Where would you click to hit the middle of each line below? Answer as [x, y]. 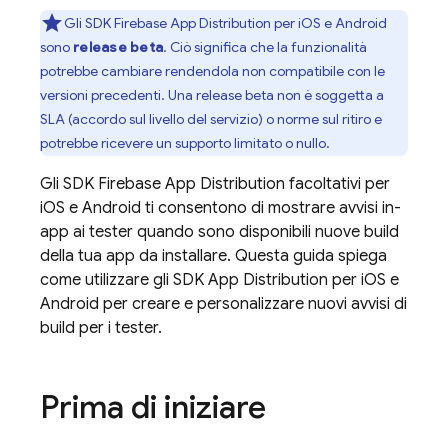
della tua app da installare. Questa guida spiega [213, 256]
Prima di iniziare [153, 407]
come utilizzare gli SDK [124, 280]
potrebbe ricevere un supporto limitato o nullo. [185, 143]
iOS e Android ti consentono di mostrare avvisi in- [220, 208]
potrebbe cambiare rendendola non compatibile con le [212, 71]
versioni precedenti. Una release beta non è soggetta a [212, 95]
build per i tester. [101, 328]
